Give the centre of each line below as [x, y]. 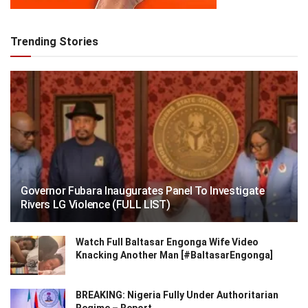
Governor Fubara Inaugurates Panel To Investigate [143, 190]
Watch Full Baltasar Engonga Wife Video [167, 242]
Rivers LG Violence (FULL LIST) [96, 204]
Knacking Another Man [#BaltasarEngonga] [174, 255]
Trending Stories [54, 41]
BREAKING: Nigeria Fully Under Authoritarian [177, 295]
